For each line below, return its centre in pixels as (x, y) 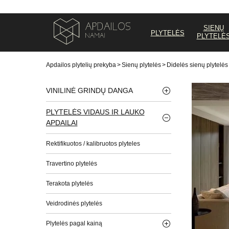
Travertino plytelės (71, 163)
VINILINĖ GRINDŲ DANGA (89, 90)
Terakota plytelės (69, 183)
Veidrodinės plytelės (74, 203)
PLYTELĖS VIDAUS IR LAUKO (95, 112)
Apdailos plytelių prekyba (81, 65)
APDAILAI (62, 122)
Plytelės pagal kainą (74, 223)
